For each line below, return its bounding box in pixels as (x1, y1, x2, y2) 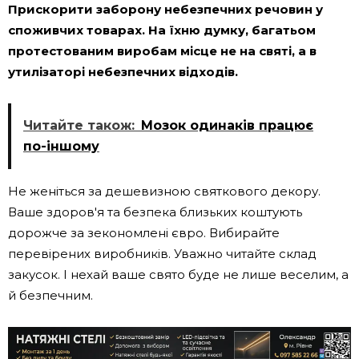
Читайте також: (23, 117, 135, 133)
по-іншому (23, 138, 99, 154)
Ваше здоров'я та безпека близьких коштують (8, 204, 302, 220)
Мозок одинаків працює (141, 117, 313, 133)
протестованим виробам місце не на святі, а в (8, 42, 317, 58)
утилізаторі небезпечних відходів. (8, 63, 238, 79)
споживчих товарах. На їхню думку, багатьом (8, 22, 316, 38)
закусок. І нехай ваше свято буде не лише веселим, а (8, 266, 349, 282)
